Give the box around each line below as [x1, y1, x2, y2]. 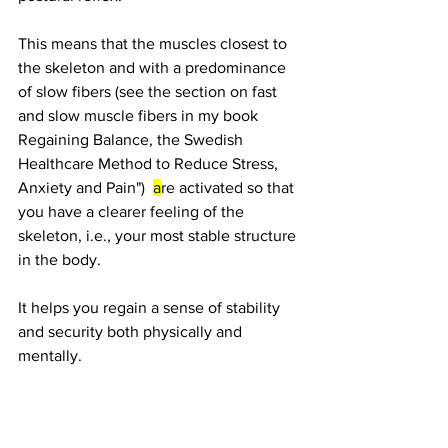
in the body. [18, 250, 101, 268]
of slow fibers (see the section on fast [18, 82, 281, 100]
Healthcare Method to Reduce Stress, [18, 154, 282, 172]
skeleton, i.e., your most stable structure [18, 226, 300, 244]
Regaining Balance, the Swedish [18, 130, 247, 148]
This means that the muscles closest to [18, 34, 291, 52]
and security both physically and [18, 322, 246, 340]
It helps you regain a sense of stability [18, 298, 284, 316]
